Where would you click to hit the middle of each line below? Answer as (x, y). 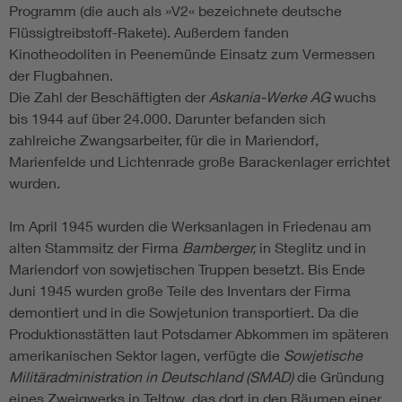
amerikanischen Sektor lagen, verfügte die (146, 355)
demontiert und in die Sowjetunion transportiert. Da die (184, 312)
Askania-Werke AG (270, 97)
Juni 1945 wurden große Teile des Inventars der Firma (180, 291)
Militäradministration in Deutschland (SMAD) (151, 377)
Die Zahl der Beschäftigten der (109, 97)
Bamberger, (219, 248)
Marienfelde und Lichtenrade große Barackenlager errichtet (200, 162)
